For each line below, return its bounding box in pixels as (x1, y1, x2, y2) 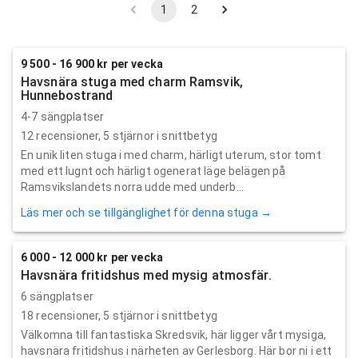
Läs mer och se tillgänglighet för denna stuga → (21, 205, 272, 219)
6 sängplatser (21, 289, 93, 303)
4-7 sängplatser (21, 109, 105, 123)
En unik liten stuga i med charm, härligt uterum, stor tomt (21, 148, 321, 161)
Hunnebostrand (21, 87, 113, 103)
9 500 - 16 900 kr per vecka (21, 57, 164, 70)
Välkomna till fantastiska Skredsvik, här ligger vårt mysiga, (21, 328, 326, 341)
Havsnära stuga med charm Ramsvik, (21, 74, 243, 89)
